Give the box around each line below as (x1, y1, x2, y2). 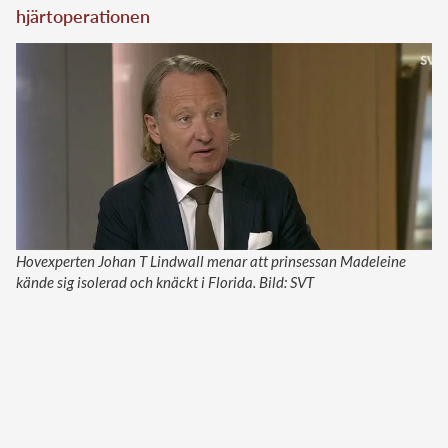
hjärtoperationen (16, 5, 150, 28)
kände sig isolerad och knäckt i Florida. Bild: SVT (16, 272, 314, 291)
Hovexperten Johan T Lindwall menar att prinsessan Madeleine (16, 251, 406, 270)
